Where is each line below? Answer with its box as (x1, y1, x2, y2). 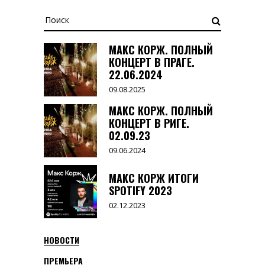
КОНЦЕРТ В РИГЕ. (109, 115, 189, 131)
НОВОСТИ (44, 234, 79, 247)
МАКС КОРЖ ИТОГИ (109, 170, 199, 186)
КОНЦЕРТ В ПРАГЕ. (109, 54, 195, 70)
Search (43, 11, 69, 22)
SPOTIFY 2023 (109, 183, 172, 199)
